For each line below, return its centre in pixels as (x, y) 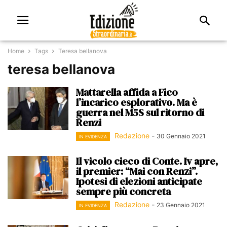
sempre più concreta (123, 192)
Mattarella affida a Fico (127, 92)
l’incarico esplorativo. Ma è (137, 102)
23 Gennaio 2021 (181, 205)
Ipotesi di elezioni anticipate (139, 182)
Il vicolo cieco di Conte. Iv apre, (147, 161)
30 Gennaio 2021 (181, 136)
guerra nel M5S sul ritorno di (140, 112)
